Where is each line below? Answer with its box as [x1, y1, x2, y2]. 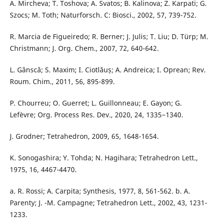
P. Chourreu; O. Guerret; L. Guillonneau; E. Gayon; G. [9, 98, 182, 108]
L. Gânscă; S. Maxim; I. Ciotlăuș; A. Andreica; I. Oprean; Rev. [9, 65, 206, 75]
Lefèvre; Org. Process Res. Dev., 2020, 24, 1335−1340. [9, 110, 183, 120]
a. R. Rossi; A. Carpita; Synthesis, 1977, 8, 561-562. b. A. [9, 186, 190, 196]
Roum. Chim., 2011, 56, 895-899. [9, 77, 115, 87]
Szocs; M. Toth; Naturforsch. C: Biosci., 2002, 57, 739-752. [9, 10, 197, 20]
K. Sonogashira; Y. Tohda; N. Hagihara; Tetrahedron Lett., [9, 153, 198, 163]
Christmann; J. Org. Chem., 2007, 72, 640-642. [9, 44, 159, 53]
